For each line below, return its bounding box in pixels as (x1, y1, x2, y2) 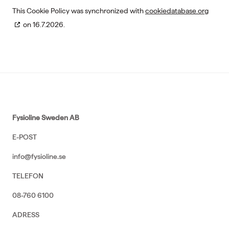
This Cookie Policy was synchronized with (12, 7, 145, 15)
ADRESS (12, 211, 39, 219)
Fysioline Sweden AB (12, 113, 79, 122)
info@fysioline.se (12, 152, 66, 161)
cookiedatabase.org (145, 7, 209, 15)
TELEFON (12, 172, 43, 180)
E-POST (12, 133, 37, 141)
